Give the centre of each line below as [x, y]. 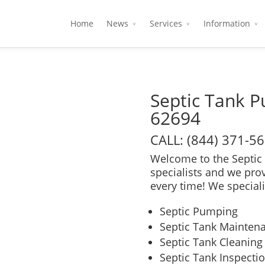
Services [166, 23]
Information [227, 23]
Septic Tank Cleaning [211, 242]
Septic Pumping [199, 211]
